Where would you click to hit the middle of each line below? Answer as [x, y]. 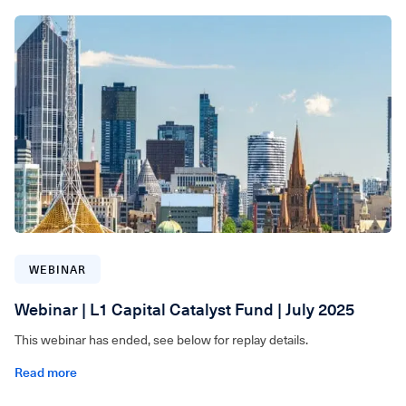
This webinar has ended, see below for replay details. [161, 339]
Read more [46, 372]
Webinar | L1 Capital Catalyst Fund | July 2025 [184, 309]
